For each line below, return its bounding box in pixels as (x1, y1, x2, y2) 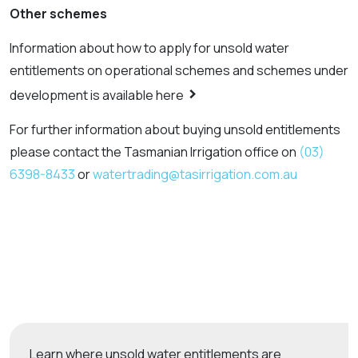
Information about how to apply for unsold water (10, 39, 289, 57)
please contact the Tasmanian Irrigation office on (10, 143, 299, 161)
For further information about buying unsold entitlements (10, 121, 340, 138)
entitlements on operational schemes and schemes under (10, 62, 348, 79)
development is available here (10, 86, 186, 104)
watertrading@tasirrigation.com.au (93, 165, 297, 183)
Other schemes (10, 5, 107, 22)
